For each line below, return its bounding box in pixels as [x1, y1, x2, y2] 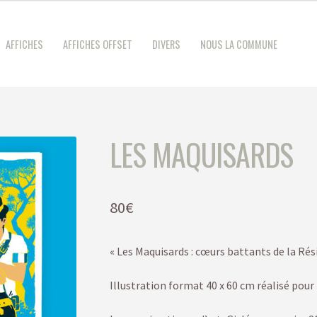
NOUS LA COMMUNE [200, 37, 278, 52]
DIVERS [152, 37, 181, 52]
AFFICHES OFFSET [62, 37, 132, 52]
